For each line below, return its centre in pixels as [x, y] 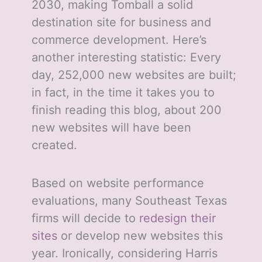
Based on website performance [118, 183]
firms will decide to [85, 218]
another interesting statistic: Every [126, 58]
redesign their [177, 218]
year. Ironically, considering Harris [124, 254]
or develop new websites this [140, 236]
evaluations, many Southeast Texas [129, 201]
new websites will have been [111, 128]
